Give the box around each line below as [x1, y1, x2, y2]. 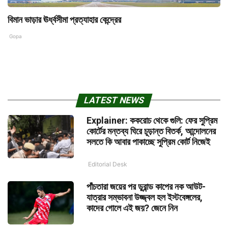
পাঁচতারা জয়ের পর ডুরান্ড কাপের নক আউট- [87, 181, 206, 192]
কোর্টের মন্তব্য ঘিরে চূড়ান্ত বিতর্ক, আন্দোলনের [87, 126, 216, 137]
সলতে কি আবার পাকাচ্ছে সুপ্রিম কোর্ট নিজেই [87, 136, 210, 148]
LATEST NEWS [82, 95, 146, 106]
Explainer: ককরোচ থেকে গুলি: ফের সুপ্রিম [87, 115, 217, 126]
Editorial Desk [87, 160, 129, 168]
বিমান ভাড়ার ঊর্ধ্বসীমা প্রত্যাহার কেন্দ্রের [8, 14, 121, 25]
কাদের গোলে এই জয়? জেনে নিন [87, 203, 178, 214]
